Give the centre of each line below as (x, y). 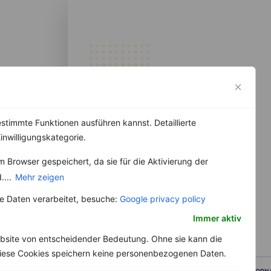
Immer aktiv (217, 218)
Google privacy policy (162, 198)
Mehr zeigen (39, 177)
